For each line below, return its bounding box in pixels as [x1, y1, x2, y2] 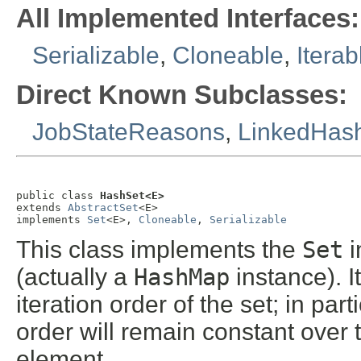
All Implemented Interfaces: [16, 3, 359, 34]
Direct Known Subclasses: [16, 79, 347, 110]
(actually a [16, 263, 134, 290]
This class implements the [16, 235, 302, 263]
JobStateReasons [32, 118, 225, 145]
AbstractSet [68, 201, 139, 214]
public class [16, 189, 100, 201]
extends [16, 201, 68, 214]
